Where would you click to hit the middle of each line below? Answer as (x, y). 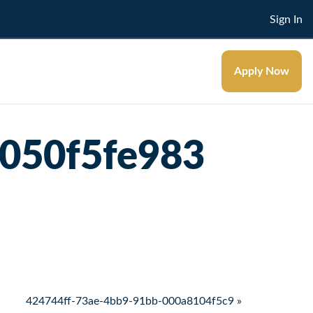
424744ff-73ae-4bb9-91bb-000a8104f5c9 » (134, 301)
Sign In (286, 19)
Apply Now (262, 71)
